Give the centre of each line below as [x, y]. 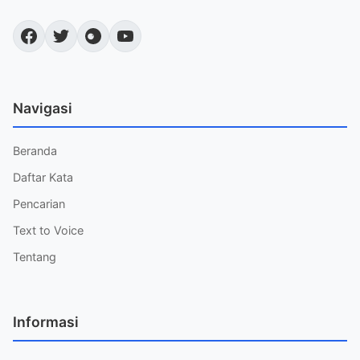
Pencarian [39, 203]
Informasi [46, 322]
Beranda [35, 150]
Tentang [35, 256]
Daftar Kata [43, 177]
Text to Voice [48, 230]
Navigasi [43, 108]
